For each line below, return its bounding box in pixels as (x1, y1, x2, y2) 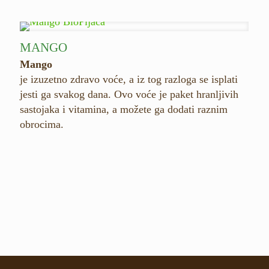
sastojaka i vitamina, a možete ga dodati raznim (19, 103, 228, 115)
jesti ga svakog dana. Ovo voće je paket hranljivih (19, 88, 238, 100)
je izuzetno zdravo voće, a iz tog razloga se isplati (19, 73, 238, 85)
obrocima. (19, 118, 64, 130)
